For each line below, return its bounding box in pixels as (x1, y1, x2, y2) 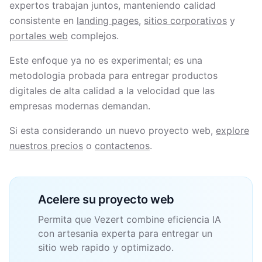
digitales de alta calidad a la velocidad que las (9, 85, 215, 96)
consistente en (9, 15, 77, 26)
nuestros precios (9, 140, 83, 151)
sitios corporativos (144, 15, 227, 26)
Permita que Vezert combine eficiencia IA (38, 213, 221, 225)
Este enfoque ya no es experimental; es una (9, 54, 202, 66)
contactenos (95, 140, 150, 151)
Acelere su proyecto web (38, 192, 174, 206)
